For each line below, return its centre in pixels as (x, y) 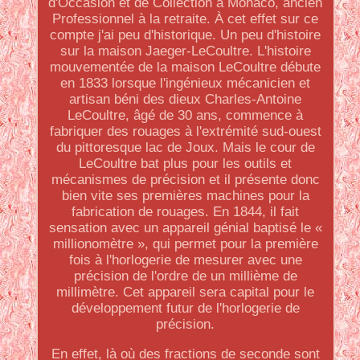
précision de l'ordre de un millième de (185, 276)
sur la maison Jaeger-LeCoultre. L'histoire (185, 51)
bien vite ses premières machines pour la (185, 196)
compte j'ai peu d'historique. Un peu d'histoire (186, 35)
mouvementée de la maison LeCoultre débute (186, 67)
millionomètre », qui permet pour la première (185, 244)
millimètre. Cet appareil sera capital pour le (186, 292)
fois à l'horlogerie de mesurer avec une (185, 260)
